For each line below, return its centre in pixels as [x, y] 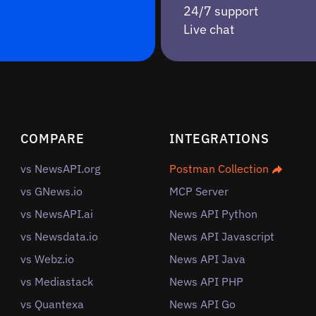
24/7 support [221, 11]
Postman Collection [220, 169]
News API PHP [206, 282]
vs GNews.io [52, 192]
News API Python [213, 214]
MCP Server [199, 192]
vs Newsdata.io [60, 237]
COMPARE [53, 139]
